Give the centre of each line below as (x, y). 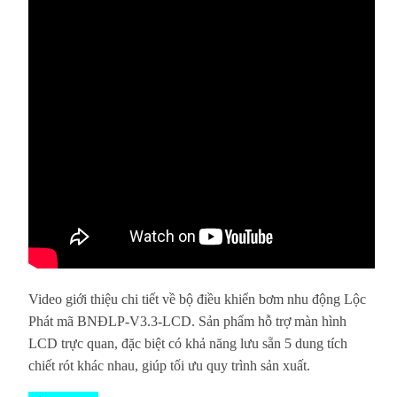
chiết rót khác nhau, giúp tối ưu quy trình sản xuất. (169, 365)
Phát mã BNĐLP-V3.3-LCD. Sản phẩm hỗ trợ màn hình (187, 321)
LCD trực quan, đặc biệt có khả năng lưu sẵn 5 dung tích (188, 343)
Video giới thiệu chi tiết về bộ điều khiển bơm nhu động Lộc (197, 299)
